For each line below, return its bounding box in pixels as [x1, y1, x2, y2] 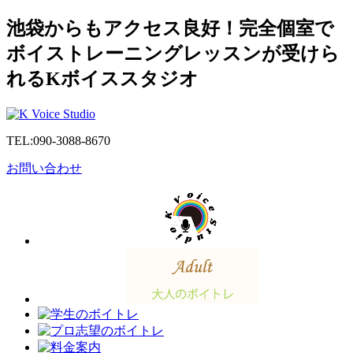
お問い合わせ [6, 161, 82, 175]
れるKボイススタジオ [6, 68, 199, 89]
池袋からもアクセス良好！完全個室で [6, 17, 334, 39]
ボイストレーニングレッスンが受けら [6, 43, 340, 64]
